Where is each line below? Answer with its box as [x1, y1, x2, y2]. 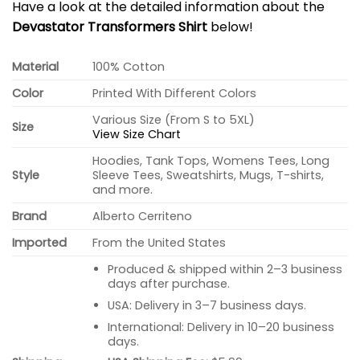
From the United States [92, 235, 227, 252]
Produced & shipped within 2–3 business [107, 261, 342, 278]
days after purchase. [107, 276, 230, 292]
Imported [12, 235, 67, 252]
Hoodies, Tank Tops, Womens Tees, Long [92, 153, 330, 170]
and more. [92, 182, 153, 198]
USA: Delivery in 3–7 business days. [107, 297, 306, 313]
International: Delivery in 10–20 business [107, 318, 334, 335]
